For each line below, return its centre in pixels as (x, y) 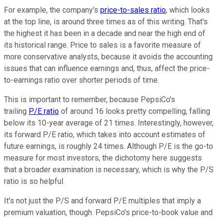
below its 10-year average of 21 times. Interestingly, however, (109, 123)
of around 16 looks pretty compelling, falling (135, 111)
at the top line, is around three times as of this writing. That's (106, 22)
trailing (16, 111)
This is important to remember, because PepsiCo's (90, 100)
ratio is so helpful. (37, 182)
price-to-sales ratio (133, 10)
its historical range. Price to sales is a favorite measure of (102, 45)
